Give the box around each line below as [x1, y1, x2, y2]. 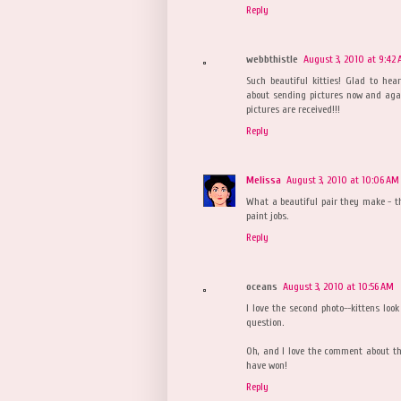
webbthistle [246, 52, 298, 65]
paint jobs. [246, 209, 288, 222]
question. [246, 315, 284, 328]
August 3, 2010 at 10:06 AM [286, 173, 399, 186]
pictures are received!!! [246, 102, 340, 115]
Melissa [246, 173, 281, 186]
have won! [246, 358, 287, 371]
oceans [246, 279, 277, 293]
